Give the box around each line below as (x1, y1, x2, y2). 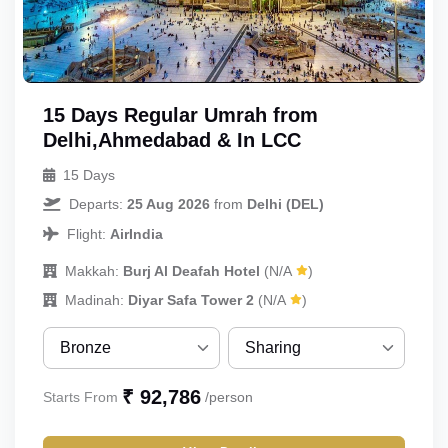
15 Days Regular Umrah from (43, 103, 318, 126)
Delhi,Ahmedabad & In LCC (43, 128, 301, 151)
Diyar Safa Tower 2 (128, 291, 254, 308)
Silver (54, 423, 91, 441)
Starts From (43, 388, 118, 405)
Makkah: (61, 262, 123, 279)
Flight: (67, 225, 110, 242)
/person (205, 388, 253, 405)
